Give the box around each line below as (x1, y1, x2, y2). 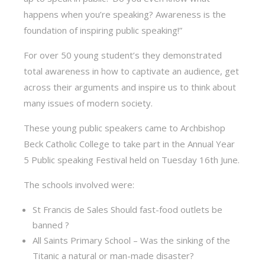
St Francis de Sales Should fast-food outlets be (33, 203, 223, 215)
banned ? (33, 219, 70, 231)
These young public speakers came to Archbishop (24, 122, 226, 134)
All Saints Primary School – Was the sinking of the (33, 234, 231, 246)
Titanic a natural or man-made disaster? (33, 250, 195, 261)
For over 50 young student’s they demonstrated (24, 49, 222, 61)
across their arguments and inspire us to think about (24, 81, 237, 93)
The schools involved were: (24, 179, 135, 190)
